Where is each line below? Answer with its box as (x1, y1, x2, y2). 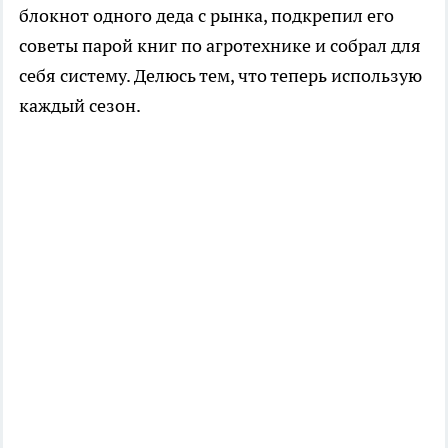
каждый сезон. (19, 93, 141, 117)
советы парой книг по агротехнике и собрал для (19, 33, 421, 57)
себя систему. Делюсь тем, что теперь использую (19, 63, 422, 87)
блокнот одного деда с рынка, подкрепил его (19, 3, 394, 27)
